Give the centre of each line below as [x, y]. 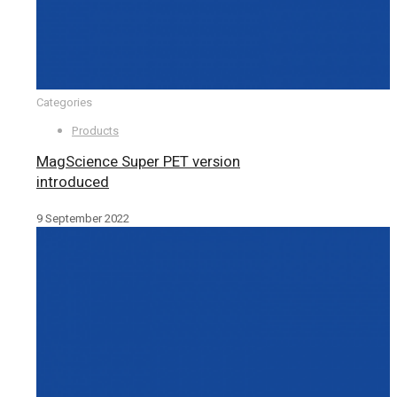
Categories [64, 102]
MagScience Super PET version [138, 162]
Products [95, 131]
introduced [73, 183]
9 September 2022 [83, 219]
